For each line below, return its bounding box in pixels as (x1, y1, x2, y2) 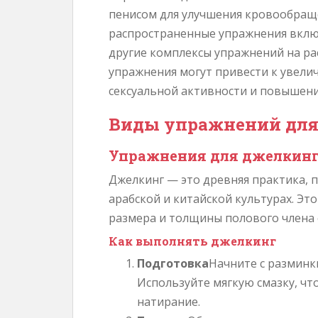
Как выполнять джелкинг (109, 234, 276, 248)
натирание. (137, 294, 200, 309)
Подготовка (137, 256, 209, 271)
